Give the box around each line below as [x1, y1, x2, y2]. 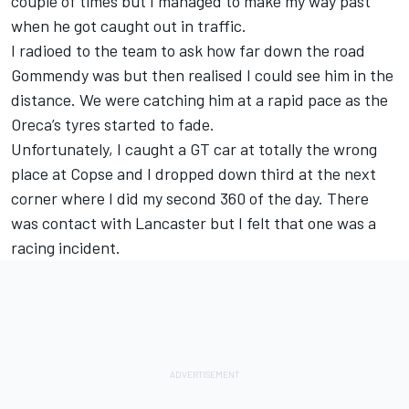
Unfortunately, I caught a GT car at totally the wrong [11, 139, 377, 160]
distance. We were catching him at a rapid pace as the [11, 89, 388, 110]
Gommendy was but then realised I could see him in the [11, 65, 393, 86]
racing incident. [11, 237, 121, 258]
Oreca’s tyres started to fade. [11, 114, 215, 135]
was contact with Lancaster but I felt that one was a [11, 213, 376, 234]
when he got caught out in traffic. [11, 16, 246, 37]
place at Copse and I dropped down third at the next [11, 163, 376, 184]
